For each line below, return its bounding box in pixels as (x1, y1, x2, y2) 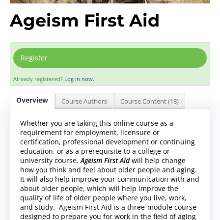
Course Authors (61, 96, 107, 106)
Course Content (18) (120, 96, 179, 106)
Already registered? (13, 75, 64, 82)
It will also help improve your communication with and (20, 174, 199, 184)
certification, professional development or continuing (20, 137, 195, 146)
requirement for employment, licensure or (20, 127, 160, 137)
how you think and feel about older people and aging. (20, 165, 197, 174)
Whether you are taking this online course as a (20, 118, 173, 128)
